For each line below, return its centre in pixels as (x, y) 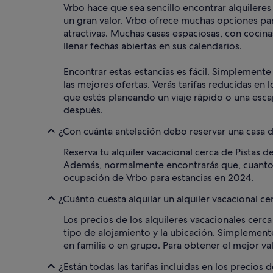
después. (83, 110)
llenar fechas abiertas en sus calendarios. (153, 46)
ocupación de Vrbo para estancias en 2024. (158, 178)
